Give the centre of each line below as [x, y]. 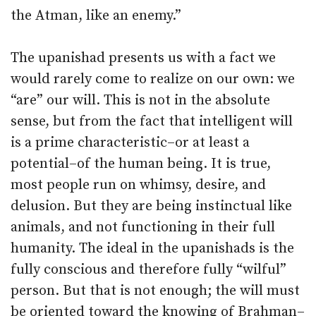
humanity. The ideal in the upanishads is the [152, 249]
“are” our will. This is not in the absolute [140, 101]
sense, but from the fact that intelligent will [152, 122]
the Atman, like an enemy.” [96, 16]
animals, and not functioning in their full [143, 227]
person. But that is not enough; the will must [155, 291]
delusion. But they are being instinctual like [151, 206]
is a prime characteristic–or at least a [130, 143]
